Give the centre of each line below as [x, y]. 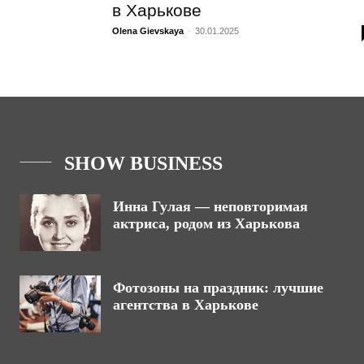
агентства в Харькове [186, 305]
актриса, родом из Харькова [206, 223]
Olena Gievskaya [148, 31]
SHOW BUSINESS [143, 163]
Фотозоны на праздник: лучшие [218, 288]
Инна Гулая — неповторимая [210, 206]
